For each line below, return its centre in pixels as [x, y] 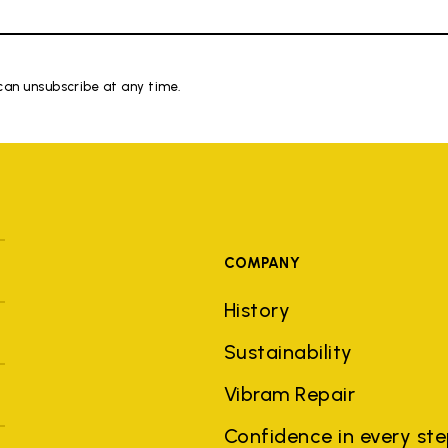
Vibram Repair [289, 394]
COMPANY [262, 263]
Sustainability [288, 352]
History [257, 310]
